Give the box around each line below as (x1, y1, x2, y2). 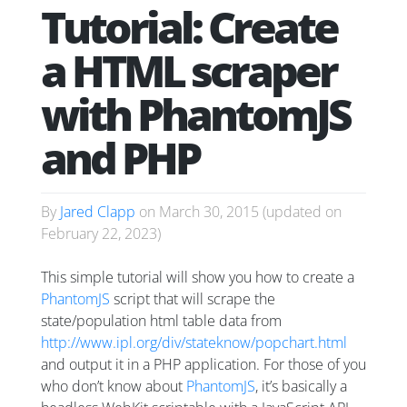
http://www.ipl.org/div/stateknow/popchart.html (41, 333, 347, 353)
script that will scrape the (110, 289, 275, 310)
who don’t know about (41, 376, 186, 397)
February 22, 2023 (41, 223, 157, 244)
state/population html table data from (41, 311, 282, 332)
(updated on (259, 202, 342, 223)
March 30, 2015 (159, 202, 259, 223)
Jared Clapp (60, 202, 135, 223)
